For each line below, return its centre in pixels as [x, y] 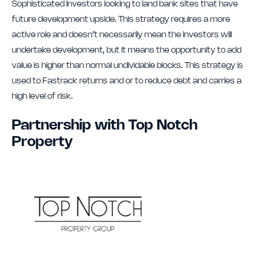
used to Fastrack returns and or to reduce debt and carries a [127, 81]
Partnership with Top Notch [105, 125]
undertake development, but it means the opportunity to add [127, 50]
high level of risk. [42, 96]
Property [42, 142]
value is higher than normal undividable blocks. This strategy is [127, 66]
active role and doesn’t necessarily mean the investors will [122, 35]
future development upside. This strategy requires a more [121, 20]
